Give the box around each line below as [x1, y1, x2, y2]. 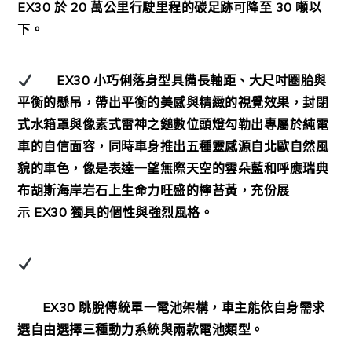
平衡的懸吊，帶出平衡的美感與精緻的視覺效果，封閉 [17, 94, 329, 111]
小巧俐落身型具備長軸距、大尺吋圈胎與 [93, 72, 327, 89]
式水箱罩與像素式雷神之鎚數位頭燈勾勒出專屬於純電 [17, 116, 329, 133]
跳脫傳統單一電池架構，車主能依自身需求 [79, 299, 325, 316]
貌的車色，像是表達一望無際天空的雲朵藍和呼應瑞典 [17, 160, 329, 177]
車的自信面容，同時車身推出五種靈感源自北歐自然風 [17, 138, 329, 155]
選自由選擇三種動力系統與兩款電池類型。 [17, 321, 264, 338]
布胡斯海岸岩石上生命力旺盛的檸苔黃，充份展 [17, 182, 290, 199]
